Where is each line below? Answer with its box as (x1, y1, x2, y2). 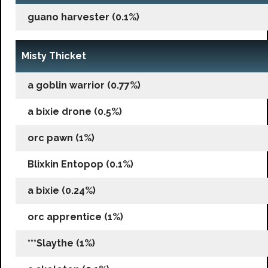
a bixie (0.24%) (28, 184, 96, 196)
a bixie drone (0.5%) (28, 105, 122, 117)
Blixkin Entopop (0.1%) (28, 158, 133, 170)
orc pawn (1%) (28, 132, 95, 144)
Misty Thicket (22, 50, 86, 62)
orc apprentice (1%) (28, 211, 123, 223)
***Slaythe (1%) (28, 237, 95, 249)
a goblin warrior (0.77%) (28, 79, 141, 91)
